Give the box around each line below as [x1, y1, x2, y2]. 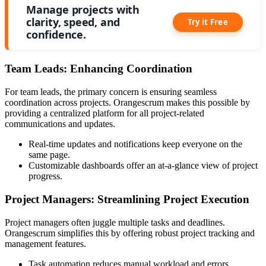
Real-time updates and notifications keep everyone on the [28, 139, 242, 150]
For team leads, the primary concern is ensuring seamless [5, 87, 217, 97]
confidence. [26, 27, 86, 42]
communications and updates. [5, 119, 115, 129]
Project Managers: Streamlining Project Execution [5, 192, 249, 205]
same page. [28, 150, 70, 160]
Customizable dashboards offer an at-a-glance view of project [28, 160, 258, 171]
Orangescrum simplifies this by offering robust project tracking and [5, 227, 255, 238]
